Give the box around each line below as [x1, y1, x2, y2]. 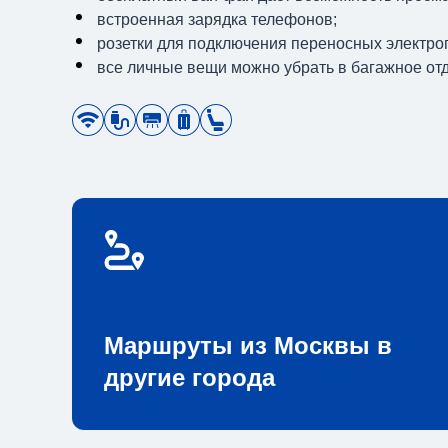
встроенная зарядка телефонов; [97, 11, 337, 28]
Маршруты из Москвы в [104, 332, 392, 359]
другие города [104, 364, 275, 391]
